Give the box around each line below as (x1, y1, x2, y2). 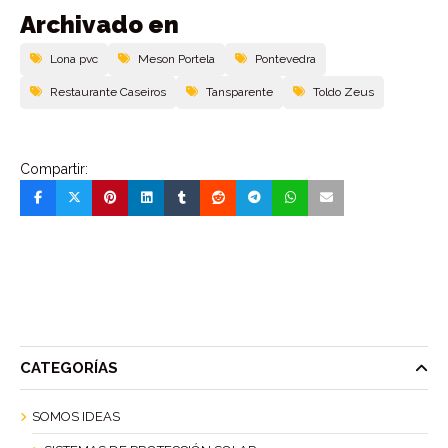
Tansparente (206, 85, 273, 99)
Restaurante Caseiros (50, 85, 166, 99)
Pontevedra (255, 52, 316, 66)
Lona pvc (50, 52, 98, 66)
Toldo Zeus (313, 85, 374, 99)
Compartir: (20, 161, 88, 177)
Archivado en (20, 10, 179, 39)
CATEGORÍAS (20, 359, 118, 377)
